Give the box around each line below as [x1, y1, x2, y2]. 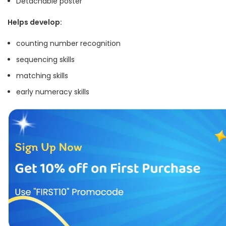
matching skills [16, 70, 68, 81]
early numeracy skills [16, 86, 89, 97]
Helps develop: [8, 17, 62, 27]
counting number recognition [16, 38, 121, 48]
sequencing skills [16, 54, 75, 65]
